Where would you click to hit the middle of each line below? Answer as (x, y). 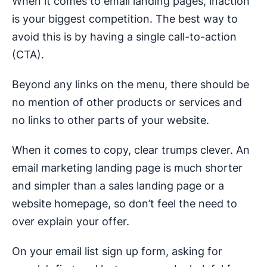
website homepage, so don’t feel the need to (125, 204)
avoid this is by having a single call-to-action (124, 37)
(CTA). (28, 55)
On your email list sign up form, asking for (117, 252)
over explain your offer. (71, 222)
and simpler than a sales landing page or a (118, 186)
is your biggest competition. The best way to (125, 19)
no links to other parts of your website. (111, 120)
